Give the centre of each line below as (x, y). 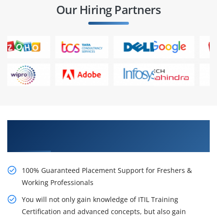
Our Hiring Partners (108, 10)
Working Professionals (58, 183)
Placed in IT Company (52, 141)
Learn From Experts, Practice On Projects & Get (106, 127)
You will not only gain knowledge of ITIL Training (100, 200)
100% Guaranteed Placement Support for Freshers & (107, 170)
